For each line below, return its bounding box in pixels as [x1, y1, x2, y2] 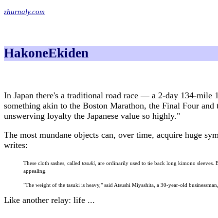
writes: [4, 140, 28, 150]
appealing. [23, 168, 47, 174]
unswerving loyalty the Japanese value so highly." [4, 111, 180, 121]
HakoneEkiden [4, 46, 89, 60]
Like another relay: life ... [4, 195, 95, 205]
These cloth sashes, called [23, 160, 82, 166]
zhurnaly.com [4, 7, 45, 16]
